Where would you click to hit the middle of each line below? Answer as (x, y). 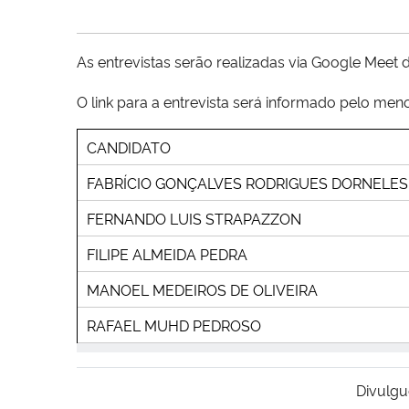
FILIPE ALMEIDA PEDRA (167, 253)
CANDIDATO (129, 147)
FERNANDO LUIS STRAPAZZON (194, 218)
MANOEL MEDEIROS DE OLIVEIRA (202, 289)
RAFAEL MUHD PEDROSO (174, 325)
